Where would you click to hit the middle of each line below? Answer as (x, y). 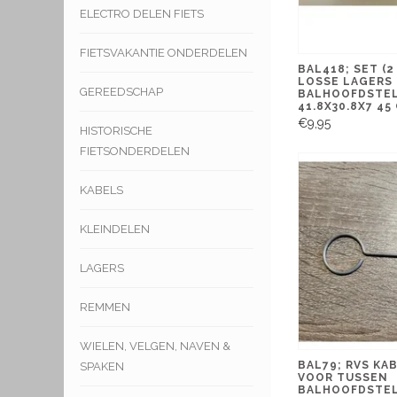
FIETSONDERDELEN (135, 151)
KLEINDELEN (115, 229)
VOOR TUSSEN (343, 377)
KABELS (101, 190)
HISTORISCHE (116, 130)
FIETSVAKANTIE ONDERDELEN (163, 52)
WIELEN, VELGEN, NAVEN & (155, 346)
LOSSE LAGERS (345, 82)
